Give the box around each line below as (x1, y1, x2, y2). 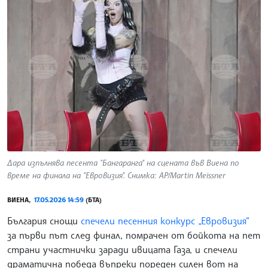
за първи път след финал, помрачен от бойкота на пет (7, 229, 260, 241)
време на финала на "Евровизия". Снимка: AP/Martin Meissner (7, 169, 226, 180)
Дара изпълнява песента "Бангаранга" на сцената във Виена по (7, 157, 239, 167)
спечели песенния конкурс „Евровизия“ (81, 214, 249, 227)
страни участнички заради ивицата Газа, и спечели (7, 243, 237, 255)
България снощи (7, 214, 81, 227)
